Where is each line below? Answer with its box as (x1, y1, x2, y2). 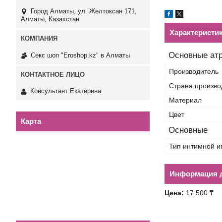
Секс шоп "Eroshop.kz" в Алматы (31, 51, 130, 59)
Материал (169, 96, 202, 104)
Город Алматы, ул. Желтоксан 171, (31, 7, 137, 15)
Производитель (169, 67, 219, 75)
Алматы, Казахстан (21, 15, 79, 23)
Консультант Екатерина (30, 87, 101, 95)
